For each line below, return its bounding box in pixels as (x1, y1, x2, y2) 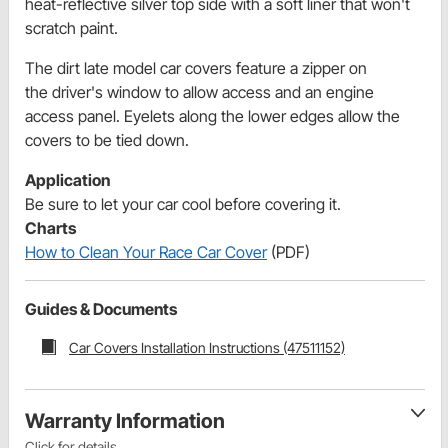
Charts (25, 217, 76, 238)
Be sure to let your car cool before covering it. (25, 193, 341, 214)
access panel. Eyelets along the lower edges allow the (25, 105, 400, 126)
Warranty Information (25, 409, 225, 434)
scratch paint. (25, 17, 118, 38)
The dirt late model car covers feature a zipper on (25, 57, 367, 78)
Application (25, 169, 110, 190)
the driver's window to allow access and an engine (25, 81, 374, 102)
